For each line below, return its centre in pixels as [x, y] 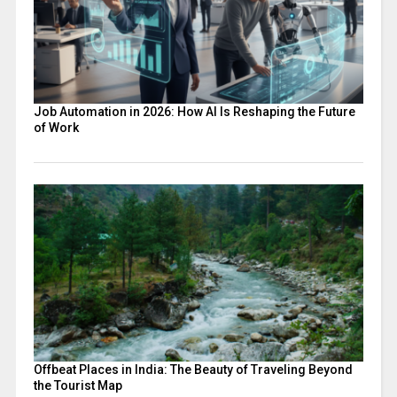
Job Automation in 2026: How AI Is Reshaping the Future [194, 111]
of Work [56, 127]
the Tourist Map [78, 385]
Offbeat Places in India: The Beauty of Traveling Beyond [193, 369]
